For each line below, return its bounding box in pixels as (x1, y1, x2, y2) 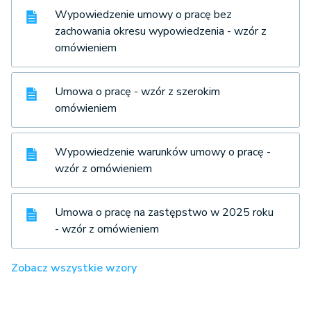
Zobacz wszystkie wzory (11, 260, 137, 276)
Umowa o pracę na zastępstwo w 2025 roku (55, 205, 274, 221)
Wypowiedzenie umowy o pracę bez (55, 7, 232, 23)
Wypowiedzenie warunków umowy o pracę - (55, 144, 271, 160)
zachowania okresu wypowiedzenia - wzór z (55, 24, 267, 40)
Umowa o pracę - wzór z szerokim (55, 84, 220, 100)
